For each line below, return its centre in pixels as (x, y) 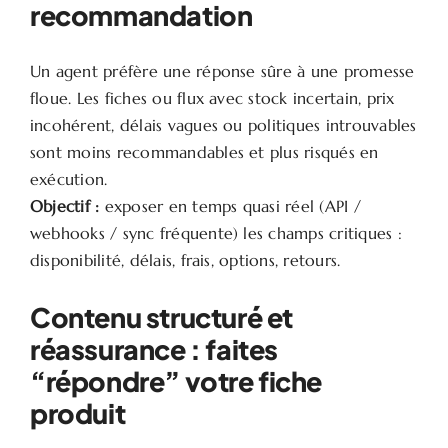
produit (77, 412)
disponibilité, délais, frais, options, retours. (185, 259)
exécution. (68, 178)
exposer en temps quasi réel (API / (230, 205)
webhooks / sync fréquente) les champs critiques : (215, 232)
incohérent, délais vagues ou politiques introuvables (223, 124)
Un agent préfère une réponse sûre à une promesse (222, 70)
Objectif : (64, 205)
